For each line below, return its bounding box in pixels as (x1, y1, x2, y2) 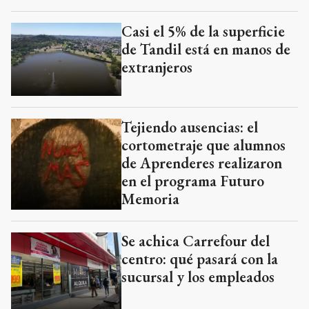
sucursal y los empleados (121, 266, 275, 287)
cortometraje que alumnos (121, 135, 286, 156)
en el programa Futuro (121, 171, 264, 192)
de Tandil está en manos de (121, 39, 290, 59)
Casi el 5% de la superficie (121, 21, 285, 41)
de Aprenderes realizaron (121, 153, 282, 174)
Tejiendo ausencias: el (121, 117, 258, 138)
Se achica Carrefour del (121, 230, 270, 251)
